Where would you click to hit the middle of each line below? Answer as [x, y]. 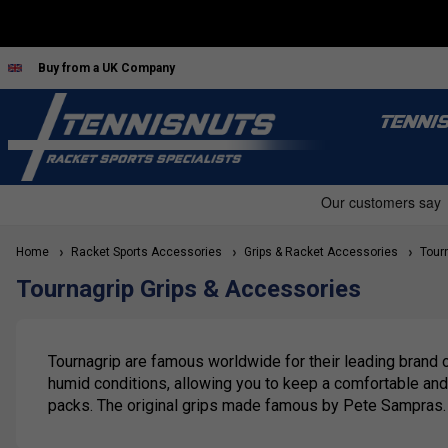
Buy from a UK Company [106, 67]
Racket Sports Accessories [143, 252]
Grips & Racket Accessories [318, 252]
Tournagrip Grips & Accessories [188, 289]
